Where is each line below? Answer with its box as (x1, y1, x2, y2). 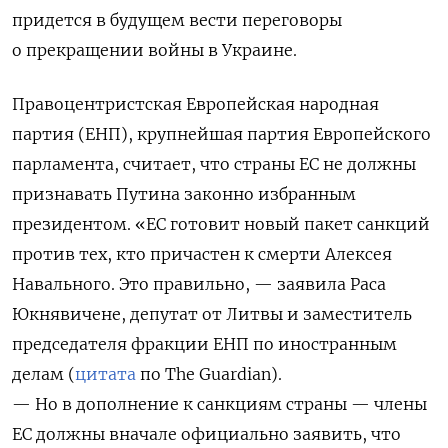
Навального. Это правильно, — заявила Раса (12, 273, 386, 294)
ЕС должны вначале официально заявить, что (12, 423, 401, 444)
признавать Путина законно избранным (12, 183, 356, 204)
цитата (75, 363, 136, 384)
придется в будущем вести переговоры (12, 9, 342, 30)
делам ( (12, 363, 75, 384)
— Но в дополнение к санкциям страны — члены (12, 393, 427, 414)
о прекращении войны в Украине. (12, 39, 297, 60)
